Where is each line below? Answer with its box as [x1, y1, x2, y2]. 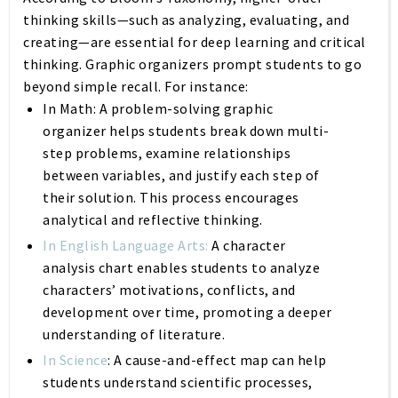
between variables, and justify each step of [43, 166, 320, 184]
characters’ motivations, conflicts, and [43, 281, 296, 298]
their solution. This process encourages [43, 188, 299, 206]
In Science [43, 351, 108, 369]
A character [208, 236, 286, 254]
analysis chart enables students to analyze [43, 259, 321, 276]
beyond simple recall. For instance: [23, 77, 249, 95]
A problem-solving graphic [96, 99, 274, 117]
